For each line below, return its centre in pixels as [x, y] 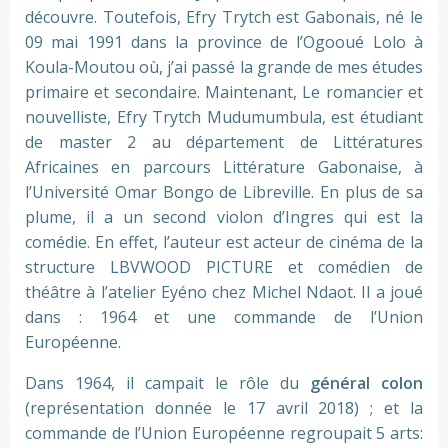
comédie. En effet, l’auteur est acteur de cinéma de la [224, 242]
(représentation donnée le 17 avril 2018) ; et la [224, 408]
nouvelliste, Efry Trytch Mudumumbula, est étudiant [224, 117]
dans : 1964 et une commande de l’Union [224, 317]
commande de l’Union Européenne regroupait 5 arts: [224, 433]
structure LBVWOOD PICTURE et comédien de [224, 267]
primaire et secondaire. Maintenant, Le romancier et [224, 92]
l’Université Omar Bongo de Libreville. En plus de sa [224, 192]
